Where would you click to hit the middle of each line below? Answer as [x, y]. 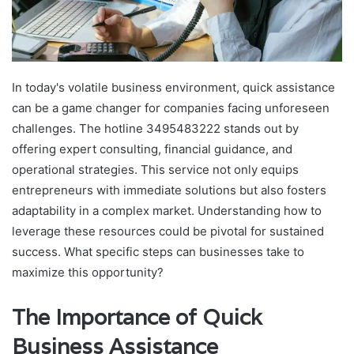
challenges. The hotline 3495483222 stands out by [155, 128]
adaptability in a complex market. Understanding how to [167, 210]
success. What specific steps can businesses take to [158, 251]
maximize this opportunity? [88, 272]
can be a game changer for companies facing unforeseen [171, 107]
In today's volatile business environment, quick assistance [173, 87]
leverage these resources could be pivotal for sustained [168, 231]
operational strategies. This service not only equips [155, 169]
